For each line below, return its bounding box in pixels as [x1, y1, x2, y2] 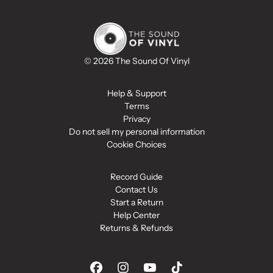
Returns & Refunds [100, 222, 173, 234]
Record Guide [110, 171, 163, 183]
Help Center [113, 210, 160, 221]
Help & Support [107, 88, 166, 99]
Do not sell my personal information [68, 126, 205, 138]
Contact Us [115, 184, 158, 196]
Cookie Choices [107, 139, 166, 151]
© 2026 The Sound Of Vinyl [83, 55, 190, 67]
